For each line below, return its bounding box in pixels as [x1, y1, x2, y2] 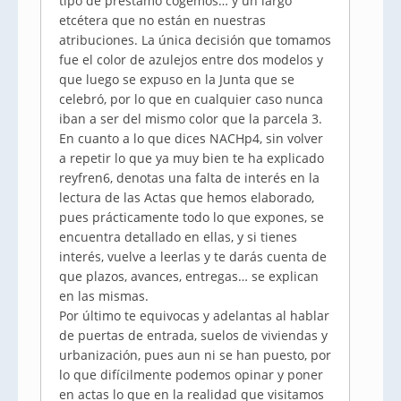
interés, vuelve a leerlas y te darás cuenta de [59, 248, 327, 265]
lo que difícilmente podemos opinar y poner [59, 366, 323, 383]
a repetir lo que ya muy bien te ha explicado [59, 149, 324, 166]
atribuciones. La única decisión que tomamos [59, 31, 331, 48]
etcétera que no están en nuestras [59, 12, 266, 29]
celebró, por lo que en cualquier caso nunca [59, 90, 323, 107]
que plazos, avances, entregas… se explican [59, 268, 319, 285]
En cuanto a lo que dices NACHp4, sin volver [59, 130, 323, 147]
